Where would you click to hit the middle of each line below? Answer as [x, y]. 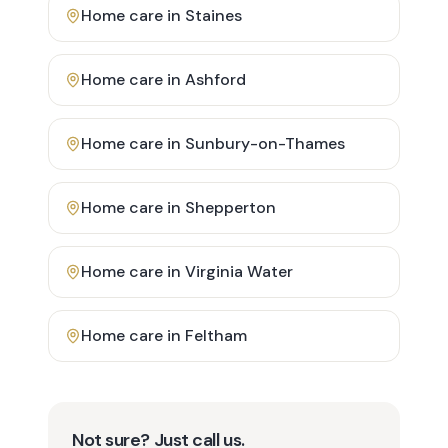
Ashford [215, 79]
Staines [213, 15]
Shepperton [230, 207]
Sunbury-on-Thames [265, 143]
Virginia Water [239, 271]
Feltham [216, 335]
